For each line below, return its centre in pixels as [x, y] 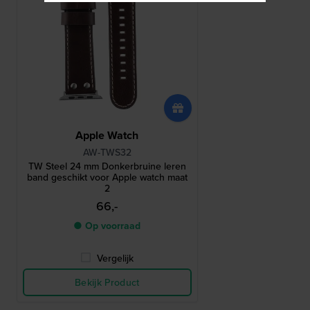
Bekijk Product [107, 283]
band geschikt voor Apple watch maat [107, 177]
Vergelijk [116, 258]
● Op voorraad [107, 226]
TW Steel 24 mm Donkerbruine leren [107, 166]
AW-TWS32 [107, 153]
